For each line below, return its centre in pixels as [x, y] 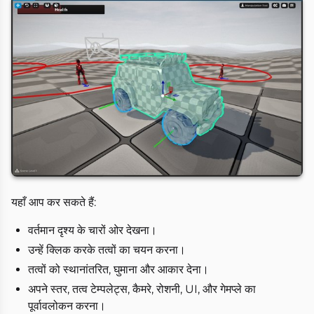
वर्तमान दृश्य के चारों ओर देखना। [93, 230]
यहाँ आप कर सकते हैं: [54, 202]
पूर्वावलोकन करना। [67, 306]
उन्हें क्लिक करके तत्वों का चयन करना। [107, 250]
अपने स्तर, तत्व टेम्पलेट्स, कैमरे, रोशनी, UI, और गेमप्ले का [142, 289]
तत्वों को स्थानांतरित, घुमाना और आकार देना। [118, 269]
